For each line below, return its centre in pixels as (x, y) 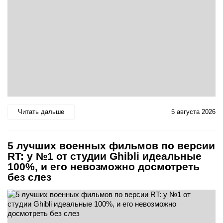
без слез (29, 177)
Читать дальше (41, 112)
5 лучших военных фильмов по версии (111, 145)
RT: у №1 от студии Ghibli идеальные (105, 156)
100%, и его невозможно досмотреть (104, 166)
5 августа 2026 (193, 112)
